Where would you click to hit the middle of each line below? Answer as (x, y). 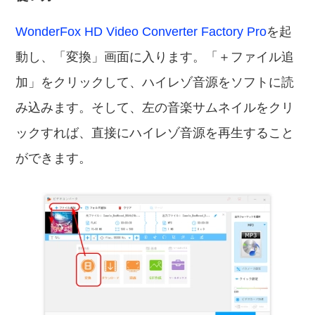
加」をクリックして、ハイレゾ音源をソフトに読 (155, 82)
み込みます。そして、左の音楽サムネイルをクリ (155, 108)
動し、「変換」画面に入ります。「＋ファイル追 (155, 57)
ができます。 (54, 158)
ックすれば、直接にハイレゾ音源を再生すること (155, 133)
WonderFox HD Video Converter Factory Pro (141, 32)
